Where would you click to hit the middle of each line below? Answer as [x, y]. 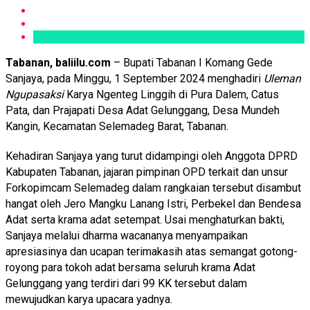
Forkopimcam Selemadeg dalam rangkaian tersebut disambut [153, 188]
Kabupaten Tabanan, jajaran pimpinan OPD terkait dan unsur [147, 172]
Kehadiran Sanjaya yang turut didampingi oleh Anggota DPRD [152, 156]
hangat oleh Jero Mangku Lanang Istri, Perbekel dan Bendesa [153, 203]
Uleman [282, 78]
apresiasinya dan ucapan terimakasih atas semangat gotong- [152, 251]
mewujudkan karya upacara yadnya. [89, 299]
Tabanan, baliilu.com [58, 62]
